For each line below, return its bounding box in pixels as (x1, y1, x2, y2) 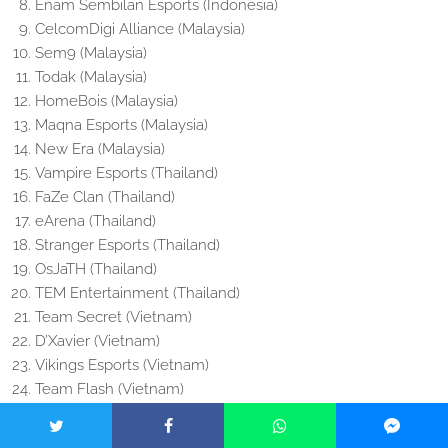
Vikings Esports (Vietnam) (35, 356, 209, 375)
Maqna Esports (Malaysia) (35, 116, 208, 135)
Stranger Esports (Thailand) (35, 236, 220, 255)
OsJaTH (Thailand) (35, 260, 157, 279)
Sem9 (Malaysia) (35, 44, 147, 63)
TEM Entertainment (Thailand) (35, 284, 240, 303)
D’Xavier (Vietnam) (35, 332, 160, 351)
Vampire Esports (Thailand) (35, 164, 218, 183)
